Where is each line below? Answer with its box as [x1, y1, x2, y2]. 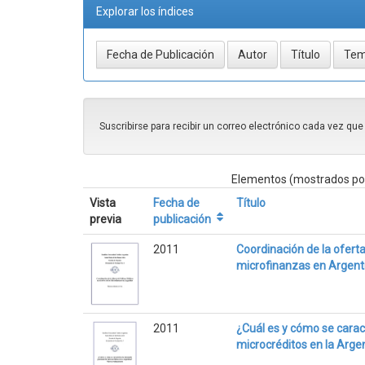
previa [90, 212, 122, 226]
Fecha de [153, 196, 200, 209]
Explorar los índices [96, 4, 194, 18]
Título [236, 196, 266, 209]
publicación [153, 212, 212, 226]
